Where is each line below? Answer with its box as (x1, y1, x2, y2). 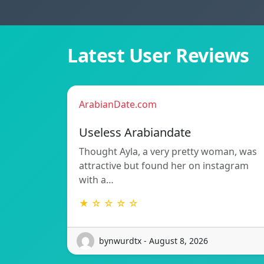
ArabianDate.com (79, 97, 157, 111)
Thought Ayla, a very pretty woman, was (79, 144, 257, 158)
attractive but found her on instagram (79, 159, 249, 172)
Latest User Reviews (67, 42, 249, 68)
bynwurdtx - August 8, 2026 (99, 235, 208, 247)
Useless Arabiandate (79, 124, 191, 140)
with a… (79, 173, 114, 186)
